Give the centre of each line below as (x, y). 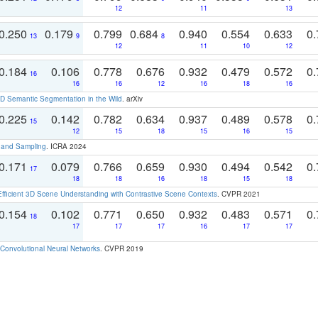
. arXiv (132, 98)
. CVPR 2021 (239, 193)
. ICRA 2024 (66, 146)
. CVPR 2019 (122, 248)
